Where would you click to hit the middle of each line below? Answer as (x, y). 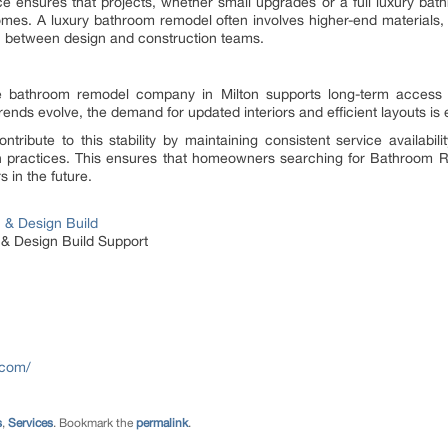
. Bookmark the (94, 423)
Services (30, 423)
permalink (162, 423)
